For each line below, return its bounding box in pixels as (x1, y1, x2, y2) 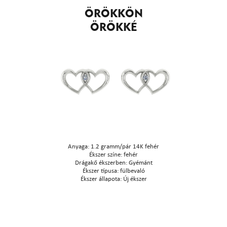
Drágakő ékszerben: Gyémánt (74, 158, 153, 167)
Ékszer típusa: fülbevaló (82, 166, 145, 175)
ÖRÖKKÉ (90, 19, 137, 33)
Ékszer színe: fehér (89, 150, 138, 159)
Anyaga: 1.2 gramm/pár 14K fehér (68, 142, 159, 151)
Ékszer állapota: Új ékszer (80, 174, 147, 183)
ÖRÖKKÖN (84, 6, 143, 20)
